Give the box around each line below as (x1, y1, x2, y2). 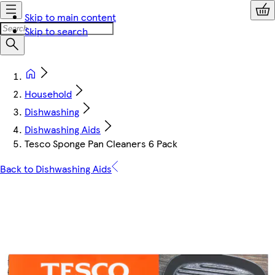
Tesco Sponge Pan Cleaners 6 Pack (25, 136, 177, 150)
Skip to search (25, 24, 88, 38)
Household (25, 87, 72, 101)
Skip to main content (25, 10, 116, 24)
